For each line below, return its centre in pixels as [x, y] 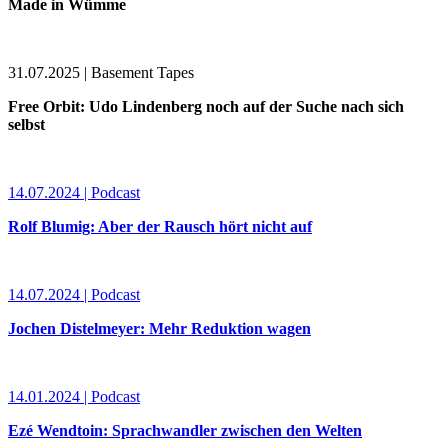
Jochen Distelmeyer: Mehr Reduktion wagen [159, 328]
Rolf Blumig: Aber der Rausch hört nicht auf [160, 226]
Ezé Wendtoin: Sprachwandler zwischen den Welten [185, 430]
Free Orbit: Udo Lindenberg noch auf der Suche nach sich [206, 106]
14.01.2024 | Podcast [74, 396]
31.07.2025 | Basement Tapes [101, 72]
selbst [26, 124]
